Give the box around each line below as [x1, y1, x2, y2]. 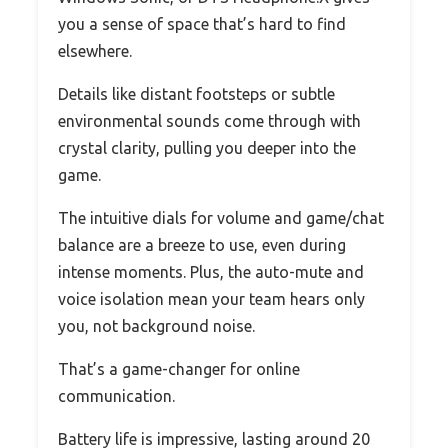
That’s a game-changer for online [58, 359, 300, 378]
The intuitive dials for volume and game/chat [58, 208, 384, 227]
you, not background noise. [58, 316, 255, 335]
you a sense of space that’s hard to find [58, 14, 346, 33]
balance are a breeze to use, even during [58, 235, 346, 254]
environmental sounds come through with [58, 111, 361, 130]
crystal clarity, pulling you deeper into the [58, 138, 356, 157]
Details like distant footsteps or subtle [58, 84, 335, 103]
